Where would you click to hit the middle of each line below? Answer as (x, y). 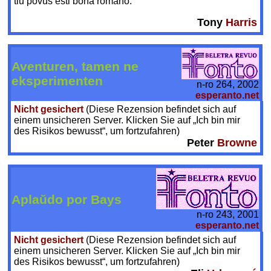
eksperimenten (57, 81)
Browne (237, 143)
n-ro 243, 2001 (228, 215)
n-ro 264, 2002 (228, 84)
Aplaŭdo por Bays (67, 200)
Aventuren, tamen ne (75, 67)
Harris (241, 23)
